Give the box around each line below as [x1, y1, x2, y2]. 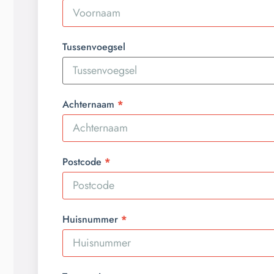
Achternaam [62, 97, 114, 112]
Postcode [62, 155, 102, 169]
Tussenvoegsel [62, 40, 125, 54]
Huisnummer [62, 212, 118, 227]
